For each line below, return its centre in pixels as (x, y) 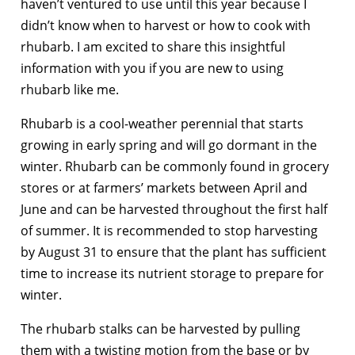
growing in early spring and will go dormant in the (169, 145)
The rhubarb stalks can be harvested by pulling (160, 329)
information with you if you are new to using (152, 69)
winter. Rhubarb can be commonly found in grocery (175, 167)
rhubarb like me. (70, 90)
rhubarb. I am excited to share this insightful (153, 47)
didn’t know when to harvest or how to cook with (166, 26)
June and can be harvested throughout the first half (174, 210)
